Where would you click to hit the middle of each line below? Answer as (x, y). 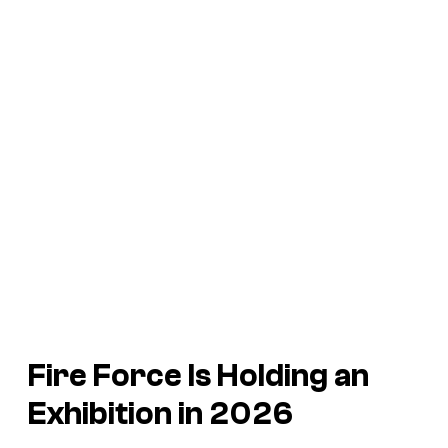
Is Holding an (278, 375)
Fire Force (108, 375)
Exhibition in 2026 (160, 413)
